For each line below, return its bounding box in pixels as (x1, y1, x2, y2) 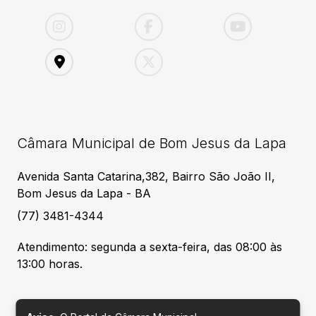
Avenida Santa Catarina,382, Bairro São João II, (17, 169, 275, 184)
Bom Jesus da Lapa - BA (17, 186, 151, 201)
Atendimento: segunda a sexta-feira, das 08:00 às (17, 240, 282, 255)
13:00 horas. (17, 257, 83, 272)
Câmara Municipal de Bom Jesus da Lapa (17, 135, 286, 152)
